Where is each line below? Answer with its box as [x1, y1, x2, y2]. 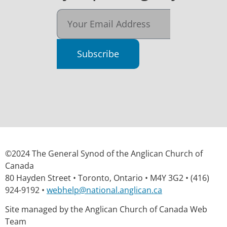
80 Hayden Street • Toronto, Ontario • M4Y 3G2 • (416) [5, 172, 209, 183]
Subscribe [77, 48, 119, 60]
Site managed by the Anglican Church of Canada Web [5, 203, 207, 215]
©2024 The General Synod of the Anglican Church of [5, 147, 203, 159]
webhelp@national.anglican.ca [47, 184, 162, 196]
